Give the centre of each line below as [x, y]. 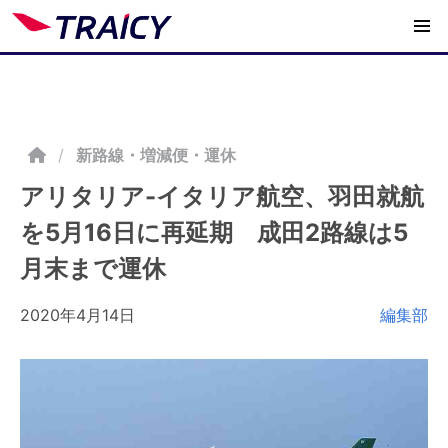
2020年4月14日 [77, 315]
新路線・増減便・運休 [156, 155]
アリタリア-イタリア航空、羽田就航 [222, 196]
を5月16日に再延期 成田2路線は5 [214, 232]
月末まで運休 [93, 268]
